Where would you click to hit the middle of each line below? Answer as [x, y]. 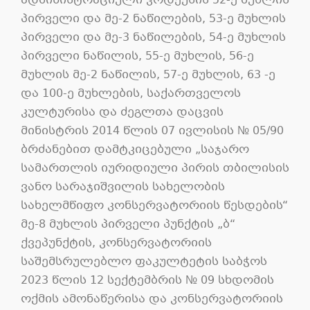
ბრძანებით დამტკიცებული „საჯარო [135, 149]
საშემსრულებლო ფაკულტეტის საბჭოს [144, 262]
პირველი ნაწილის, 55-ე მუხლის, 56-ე [137, 56]
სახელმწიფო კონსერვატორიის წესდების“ [154, 206]
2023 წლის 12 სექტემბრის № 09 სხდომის [147, 280]
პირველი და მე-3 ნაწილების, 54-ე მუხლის [153, 37]
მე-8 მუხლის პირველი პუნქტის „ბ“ [128, 224]
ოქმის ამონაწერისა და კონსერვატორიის [152, 299]
